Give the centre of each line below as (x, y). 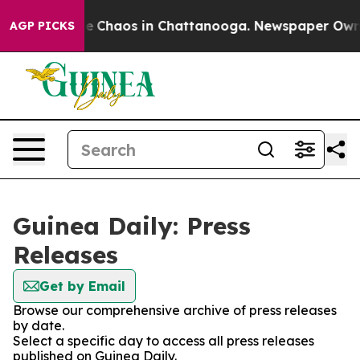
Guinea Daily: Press (132, 226)
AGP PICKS (42, 26)
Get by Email (82, 286)
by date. (39, 325)
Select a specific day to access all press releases (164, 341)
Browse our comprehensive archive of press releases (175, 310)
